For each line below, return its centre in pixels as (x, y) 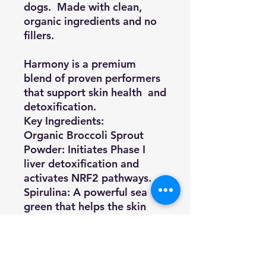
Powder (43, 149)
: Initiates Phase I (104, 149)
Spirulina (45, 192)
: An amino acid (116, 249)
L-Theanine (50, 249)
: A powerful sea (107, 192)
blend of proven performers (92, 78)
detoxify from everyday (83, 220)
